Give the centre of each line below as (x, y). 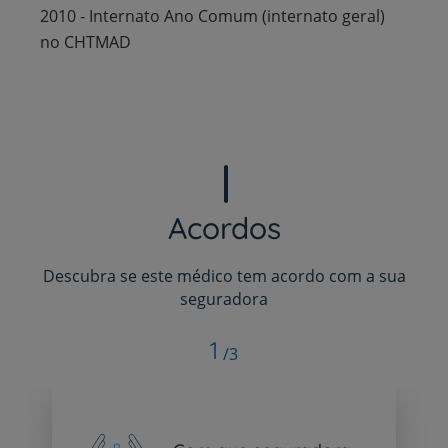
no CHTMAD (85, 41)
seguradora (224, 298)
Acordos (224, 227)
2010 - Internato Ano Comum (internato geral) (212, 15)
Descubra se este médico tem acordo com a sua (224, 275)
